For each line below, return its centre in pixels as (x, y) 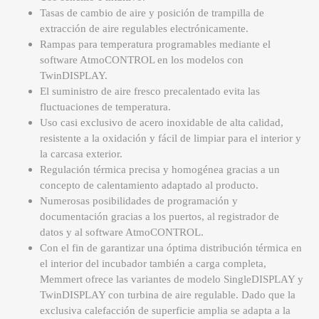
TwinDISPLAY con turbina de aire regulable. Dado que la (168, 295)
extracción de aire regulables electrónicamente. (144, 29)
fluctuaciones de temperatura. (105, 107)
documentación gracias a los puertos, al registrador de (159, 217)
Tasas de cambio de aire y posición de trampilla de (152, 13)
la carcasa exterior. (81, 154)
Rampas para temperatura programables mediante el (155, 45)
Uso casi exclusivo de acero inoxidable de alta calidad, (162, 123)
